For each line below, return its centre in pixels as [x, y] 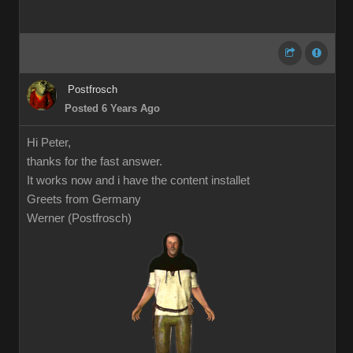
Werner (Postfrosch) [79, 218]
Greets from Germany [84, 199]
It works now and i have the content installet [138, 180]
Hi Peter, [49, 143]
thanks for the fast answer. [95, 162]
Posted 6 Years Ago [112, 108]
